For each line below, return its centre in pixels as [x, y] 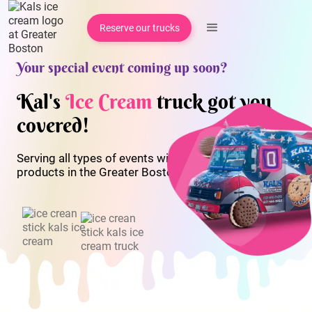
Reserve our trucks [139, 28]
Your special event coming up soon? [122, 67]
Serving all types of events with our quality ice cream [154, 158]
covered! [53, 125]
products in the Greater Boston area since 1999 [142, 172]
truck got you [212, 102]
